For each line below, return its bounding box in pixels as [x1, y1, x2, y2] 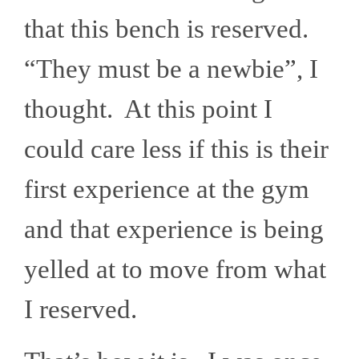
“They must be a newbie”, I [24, 54, 318, 83]
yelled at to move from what [24, 254, 326, 284]
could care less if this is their [24, 134, 329, 163]
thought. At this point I [24, 94, 272, 123]
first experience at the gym [24, 174, 309, 204]
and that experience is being [24, 214, 324, 244]
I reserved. [24, 294, 150, 324]
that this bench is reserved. [24, 14, 315, 43]
